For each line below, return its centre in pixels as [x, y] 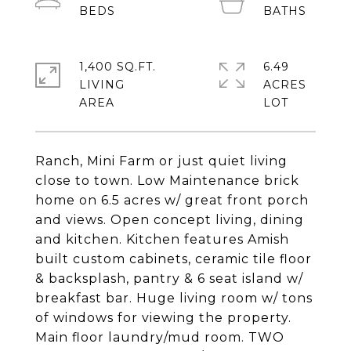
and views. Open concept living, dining [170, 220]
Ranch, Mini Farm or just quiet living [161, 161]
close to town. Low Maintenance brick [167, 181]
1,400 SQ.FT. [118, 67]
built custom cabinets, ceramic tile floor [174, 259]
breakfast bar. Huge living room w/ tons [174, 298]
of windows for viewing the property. [163, 318]
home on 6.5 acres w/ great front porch [172, 200]
